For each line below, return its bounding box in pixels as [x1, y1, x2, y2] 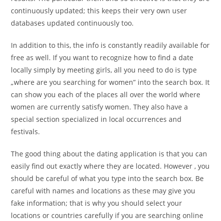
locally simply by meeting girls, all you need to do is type [11, 65, 197, 74]
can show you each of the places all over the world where [11, 90, 201, 99]
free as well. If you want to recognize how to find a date [11, 53, 194, 62]
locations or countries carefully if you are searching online [11, 211, 204, 220]
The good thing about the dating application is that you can [11, 149, 208, 158]
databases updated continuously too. [11, 18, 134, 28]
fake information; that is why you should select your [11, 198, 183, 208]
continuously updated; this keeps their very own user [11, 6, 187, 15]
